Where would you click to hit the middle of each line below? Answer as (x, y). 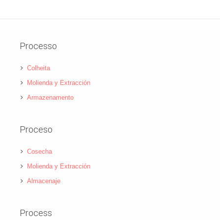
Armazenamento (50, 98)
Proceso (36, 130)
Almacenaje (43, 181)
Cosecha (39, 152)
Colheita (38, 68)
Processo (38, 46)
